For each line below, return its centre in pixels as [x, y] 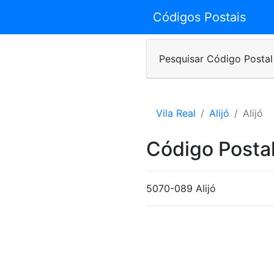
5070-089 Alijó [181, 188]
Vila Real [176, 113]
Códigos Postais [199, 17]
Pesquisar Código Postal [216, 59]
